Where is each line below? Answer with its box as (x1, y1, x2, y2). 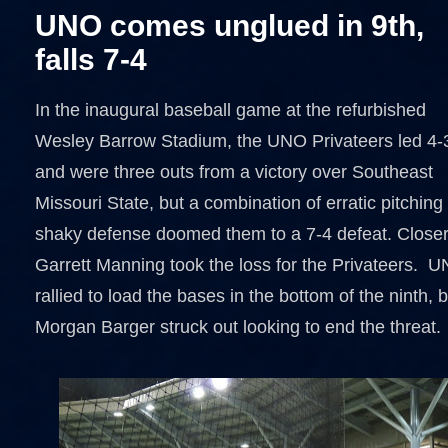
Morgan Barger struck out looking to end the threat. (35, 317, 441, 337)
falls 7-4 (35, 43, 147, 76)
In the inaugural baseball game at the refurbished (35, 100, 426, 120)
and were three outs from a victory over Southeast (35, 162, 433, 182)
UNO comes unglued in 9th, (35, 9, 424, 42)
